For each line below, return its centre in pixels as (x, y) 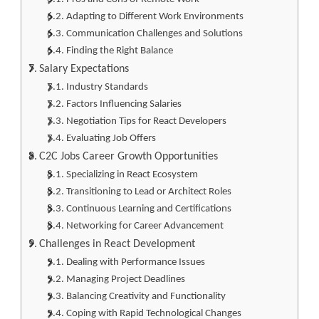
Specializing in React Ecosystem (132, 174)
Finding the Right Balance (119, 51)
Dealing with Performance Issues (135, 262)
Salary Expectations (84, 69)
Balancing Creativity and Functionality (146, 296)
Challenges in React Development (117, 244)
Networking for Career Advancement (145, 226)
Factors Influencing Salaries (124, 104)
